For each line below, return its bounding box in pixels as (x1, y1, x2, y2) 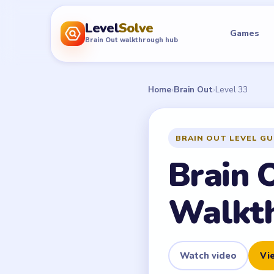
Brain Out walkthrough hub (85, 35, 178, 45)
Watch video (180, 249, 237, 262)
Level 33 (215, 83, 248, 95)
